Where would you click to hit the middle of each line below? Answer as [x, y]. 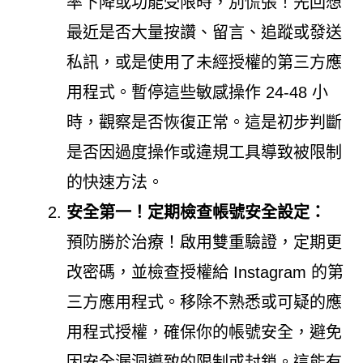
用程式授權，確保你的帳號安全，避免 [204, 332]
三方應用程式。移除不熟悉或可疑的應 [204, 302]
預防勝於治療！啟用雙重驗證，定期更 [204, 242]
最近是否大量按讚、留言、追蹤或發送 [204, 32]
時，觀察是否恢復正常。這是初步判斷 [204, 122]
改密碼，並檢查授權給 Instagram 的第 [205, 272]
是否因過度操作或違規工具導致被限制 [204, 152]
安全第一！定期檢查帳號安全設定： [196, 212]
